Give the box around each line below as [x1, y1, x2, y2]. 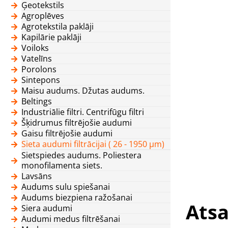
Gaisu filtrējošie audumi [21, 127, 112, 139]
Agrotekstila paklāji [21, 20, 94, 32]
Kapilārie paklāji [21, 31, 81, 43]
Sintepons [21, 74, 60, 85]
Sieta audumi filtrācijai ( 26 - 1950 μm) [21, 138, 164, 150]
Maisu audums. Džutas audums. [21, 84, 145, 96]
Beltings [21, 95, 52, 107]
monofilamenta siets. [21, 159, 102, 171]
